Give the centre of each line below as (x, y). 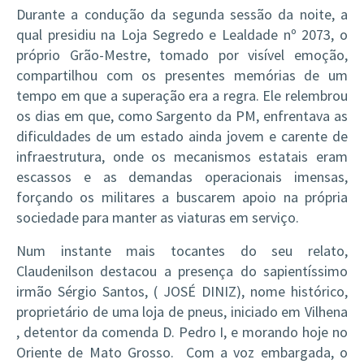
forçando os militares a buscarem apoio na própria (182, 197)
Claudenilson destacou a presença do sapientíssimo (182, 271)
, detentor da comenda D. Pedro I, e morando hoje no (182, 332)
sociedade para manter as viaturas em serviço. (158, 217)
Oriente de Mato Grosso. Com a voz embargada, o (182, 352)
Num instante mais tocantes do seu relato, (182, 251)
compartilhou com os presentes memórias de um (182, 75)
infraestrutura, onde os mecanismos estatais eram (182, 156)
